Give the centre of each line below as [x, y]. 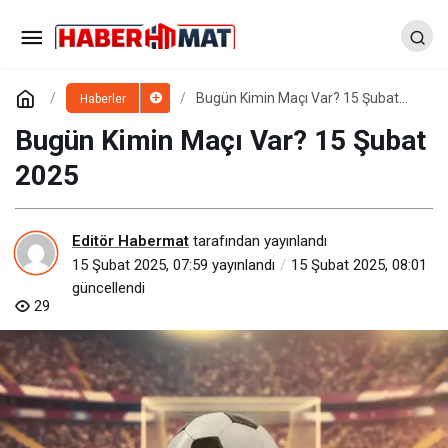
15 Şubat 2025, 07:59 [140, 264]
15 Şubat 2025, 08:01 [359, 264]
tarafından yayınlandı [258, 240]
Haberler [102, 99]
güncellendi [108, 287]
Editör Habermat [130, 240]
